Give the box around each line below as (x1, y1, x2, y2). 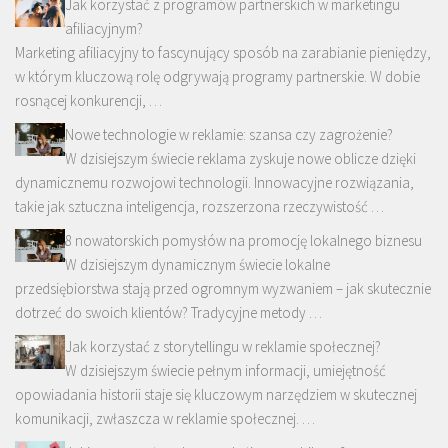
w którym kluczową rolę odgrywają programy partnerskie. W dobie (15, 67, 420, 87)
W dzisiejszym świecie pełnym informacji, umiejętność (65, 361, 386, 381)
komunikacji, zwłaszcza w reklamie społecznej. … (15, 409, 315, 429)
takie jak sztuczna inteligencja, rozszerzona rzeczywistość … (15, 197, 384, 217)
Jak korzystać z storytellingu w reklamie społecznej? (65, 337, 381, 357)
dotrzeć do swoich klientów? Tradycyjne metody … (15, 303, 322, 323)
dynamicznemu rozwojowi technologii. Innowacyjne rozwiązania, (15, 173, 414, 193)
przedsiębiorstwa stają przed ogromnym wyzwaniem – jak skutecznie (15, 279, 431, 299)
